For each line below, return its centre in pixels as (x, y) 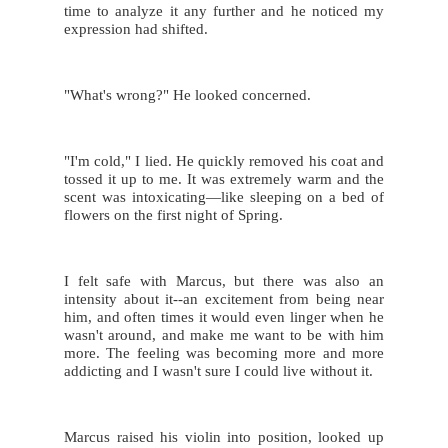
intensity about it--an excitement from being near (224, 298)
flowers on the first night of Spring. (173, 214)
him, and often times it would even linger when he (224, 316)
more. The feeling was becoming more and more (224, 352)
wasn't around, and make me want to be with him (224, 334)
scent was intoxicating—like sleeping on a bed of (224, 196)
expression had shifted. (136, 28)
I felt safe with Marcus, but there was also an (224, 280)
